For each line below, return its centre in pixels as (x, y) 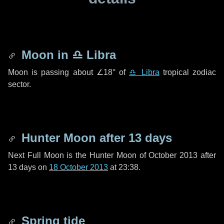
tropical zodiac (188, 72)
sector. (19, 84)
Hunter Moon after (73, 138)
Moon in (45, 55)
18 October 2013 (78, 167)
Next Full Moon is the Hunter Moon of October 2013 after (112, 155)
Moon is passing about (52, 72)
